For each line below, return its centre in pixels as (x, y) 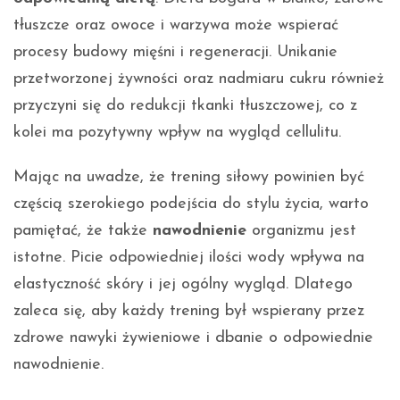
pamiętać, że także (83, 231)
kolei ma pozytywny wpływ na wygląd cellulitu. (177, 133)
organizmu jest (301, 231)
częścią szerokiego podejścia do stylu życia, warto (191, 204)
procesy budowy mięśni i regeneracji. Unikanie (175, 53)
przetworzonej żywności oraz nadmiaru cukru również (199, 79)
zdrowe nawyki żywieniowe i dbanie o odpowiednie (193, 338)
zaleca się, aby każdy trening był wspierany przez (189, 312)
